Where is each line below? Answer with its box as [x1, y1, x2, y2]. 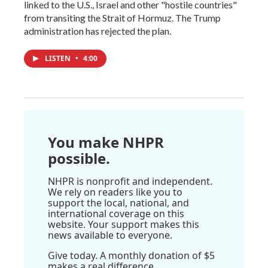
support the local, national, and [48, 196, 189, 209]
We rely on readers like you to [48, 185, 182, 199]
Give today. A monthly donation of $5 [48, 248, 215, 262]
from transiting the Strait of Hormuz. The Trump [24, 11, 221, 23]
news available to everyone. [48, 228, 172, 242]
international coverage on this [48, 206, 184, 220]
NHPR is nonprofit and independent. [48, 174, 212, 188]
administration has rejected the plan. [24, 25, 171, 36]
